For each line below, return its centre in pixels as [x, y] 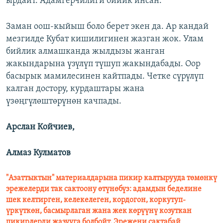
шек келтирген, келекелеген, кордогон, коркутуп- [96, 200]
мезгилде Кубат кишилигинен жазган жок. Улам [105, 39]
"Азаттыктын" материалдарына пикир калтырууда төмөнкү [111, 178]
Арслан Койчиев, [40, 127]
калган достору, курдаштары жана [75, 89]
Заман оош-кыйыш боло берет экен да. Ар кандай [107, 27]
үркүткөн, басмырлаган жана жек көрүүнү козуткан [99, 211]
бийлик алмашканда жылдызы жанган [85, 52]
